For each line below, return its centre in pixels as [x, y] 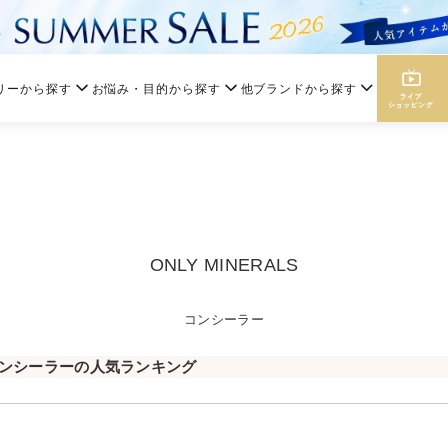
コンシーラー [224, 319]
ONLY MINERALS [224, 265]
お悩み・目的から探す [156, 88]
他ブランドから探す [298, 88]
